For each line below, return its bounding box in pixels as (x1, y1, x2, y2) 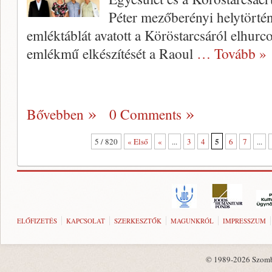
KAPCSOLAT (66, 216, 105, 225)
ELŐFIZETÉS (17, 216, 57, 225)
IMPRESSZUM (223, 216, 266, 225)
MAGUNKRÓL (171, 216, 214, 225)
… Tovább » (197, 44, 267, 63)
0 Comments (109, 104, 182, 124)
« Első (127, 136, 148, 147)
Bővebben (27, 104, 84, 124)
